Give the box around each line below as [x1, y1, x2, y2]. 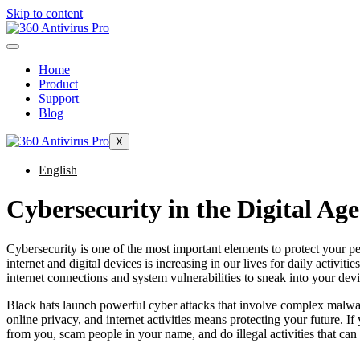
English [39, 163, 77, 177]
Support [39, 92, 79, 105]
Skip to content [6, 6, 83, 20]
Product [39, 77, 78, 91]
